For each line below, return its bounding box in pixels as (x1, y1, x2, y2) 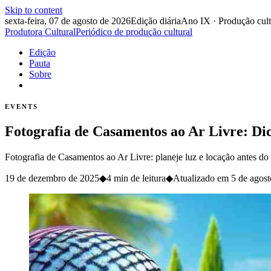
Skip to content (5, 5, 62, 15)
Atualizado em (173, 172, 231, 183)
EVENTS (5, 103, 38, 110)
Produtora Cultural (5, 27, 76, 37)
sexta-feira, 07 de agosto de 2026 (5, 16, 131, 26)
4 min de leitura (106, 172, 166, 183)
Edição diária (131, 16, 181, 26)
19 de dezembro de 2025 (5, 172, 99, 183)
